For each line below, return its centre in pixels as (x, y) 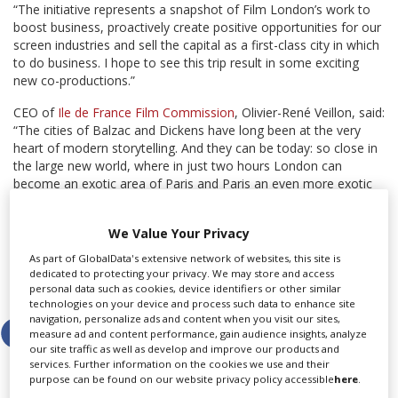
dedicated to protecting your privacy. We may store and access (182, 274)
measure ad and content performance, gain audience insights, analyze (199, 334)
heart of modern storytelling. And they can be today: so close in (195, 148)
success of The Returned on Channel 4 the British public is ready (198, 237)
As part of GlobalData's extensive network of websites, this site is (185, 259)
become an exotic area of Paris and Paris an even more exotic (193, 184)
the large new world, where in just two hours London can (178, 166)
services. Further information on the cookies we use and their (180, 364)
